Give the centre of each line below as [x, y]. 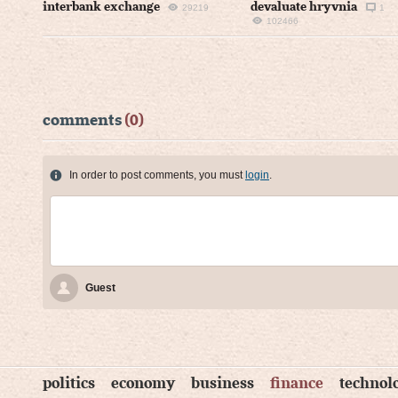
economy [143, 383]
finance [297, 383]
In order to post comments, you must [157, 175]
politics [69, 383]
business [223, 383]
